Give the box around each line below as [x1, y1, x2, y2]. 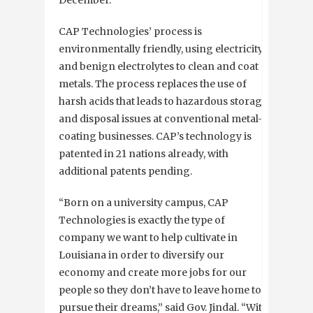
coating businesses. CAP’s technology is [59, 130, 252, 143]
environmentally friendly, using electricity [59, 43, 263, 56]
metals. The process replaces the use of [59, 78, 247, 91]
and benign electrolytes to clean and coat [59, 60, 259, 73]
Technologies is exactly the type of [59, 214, 225, 227]
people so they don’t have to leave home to [59, 284, 261, 297]
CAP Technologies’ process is [59, 25, 202, 38]
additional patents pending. [59, 165, 192, 178]
